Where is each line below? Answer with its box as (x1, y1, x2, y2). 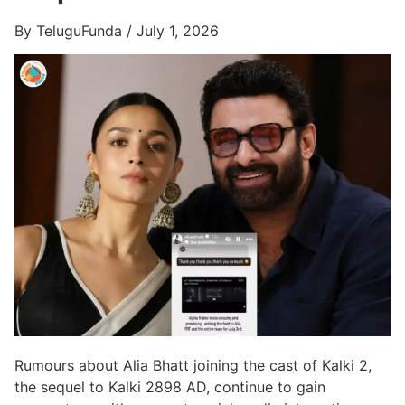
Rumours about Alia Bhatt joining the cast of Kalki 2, (14, 355, 372, 374)
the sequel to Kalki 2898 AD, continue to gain (14, 377, 325, 396)
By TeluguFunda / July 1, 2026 (14, 21, 219, 40)
